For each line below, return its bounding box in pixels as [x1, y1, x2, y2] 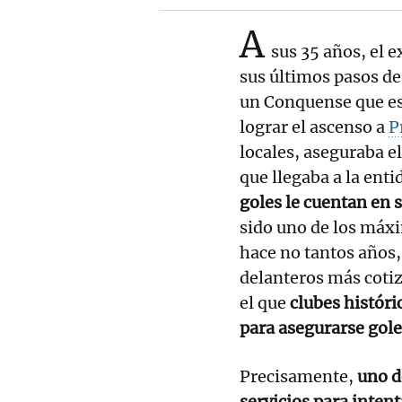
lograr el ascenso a [240, 116, 389, 137]
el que [240, 292, 290, 313]
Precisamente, [240, 365, 357, 387]
